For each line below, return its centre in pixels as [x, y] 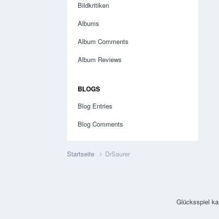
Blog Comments [100, 124]
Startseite [82, 153]
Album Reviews [100, 59]
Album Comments [103, 41]
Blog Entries [95, 106]
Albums [88, 23]
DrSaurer [118, 153]
